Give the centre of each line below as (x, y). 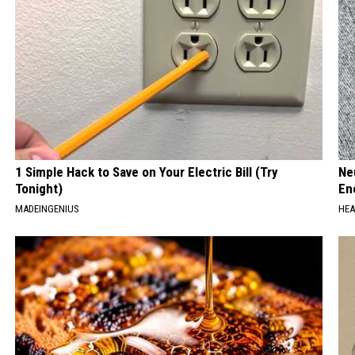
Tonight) (39, 189)
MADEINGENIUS (48, 209)
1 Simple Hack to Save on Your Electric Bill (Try (147, 172)
